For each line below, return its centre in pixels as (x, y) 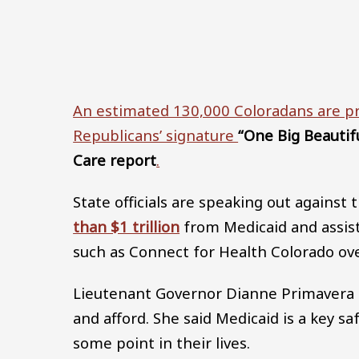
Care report (115, 160)
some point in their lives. (162, 342)
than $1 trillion (127, 226)
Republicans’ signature (156, 135)
